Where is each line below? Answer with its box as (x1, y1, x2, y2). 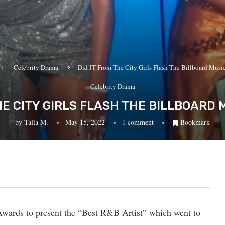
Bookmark (180, 117, 210, 127)
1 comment (122, 117, 154, 127)
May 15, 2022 (65, 117, 105, 127)
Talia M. (24, 117, 48, 127)
